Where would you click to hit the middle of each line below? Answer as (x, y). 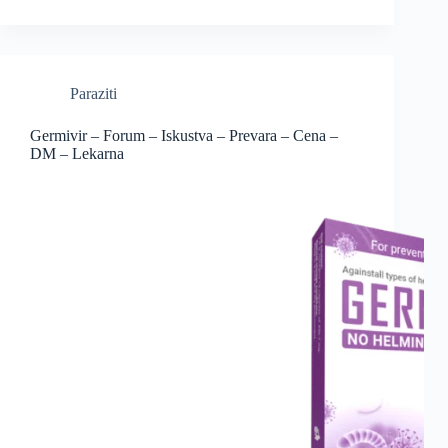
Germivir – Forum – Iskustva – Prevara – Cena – (184, 136)
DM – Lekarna (77, 154)
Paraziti (93, 94)
